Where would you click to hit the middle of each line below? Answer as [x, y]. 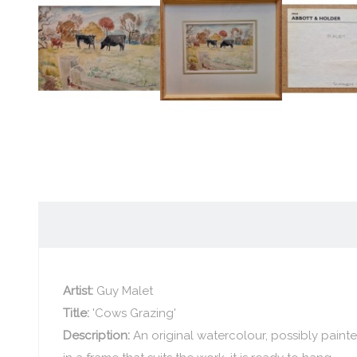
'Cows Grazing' [134, 313]
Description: [98, 335]
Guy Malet [123, 290]
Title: [77, 313]
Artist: [78, 290]
